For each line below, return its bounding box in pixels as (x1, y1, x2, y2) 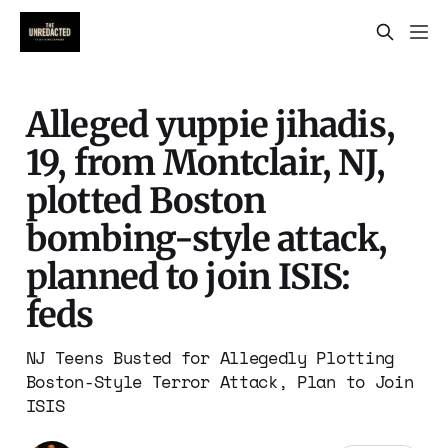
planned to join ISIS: (25, 254, 351, 298)
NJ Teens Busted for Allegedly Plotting (25, 344, 394, 370)
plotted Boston (25, 178, 266, 222)
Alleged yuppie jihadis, (25, 102, 396, 146)
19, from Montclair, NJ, (25, 140, 386, 184)
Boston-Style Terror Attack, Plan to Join (25, 368, 414, 394)
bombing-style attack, (25, 216, 388, 260)
